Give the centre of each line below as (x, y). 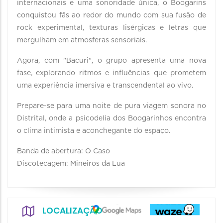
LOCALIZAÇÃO (72, 211)
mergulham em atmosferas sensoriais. (83, 40)
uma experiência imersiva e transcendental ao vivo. (105, 86)
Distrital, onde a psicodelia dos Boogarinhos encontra (111, 118)
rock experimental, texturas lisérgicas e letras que (111, 28)
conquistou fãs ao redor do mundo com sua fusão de (111, 15)
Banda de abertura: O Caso (63, 151)
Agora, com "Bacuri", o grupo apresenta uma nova (111, 61)
